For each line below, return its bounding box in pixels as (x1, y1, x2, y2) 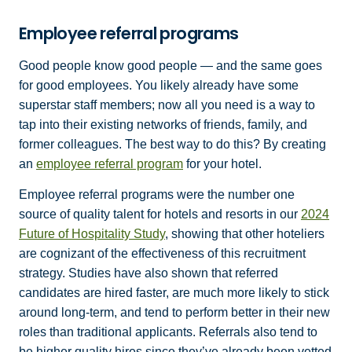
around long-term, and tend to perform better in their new (19, 306, 330, 320)
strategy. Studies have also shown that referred (19, 266, 278, 280)
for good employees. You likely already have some (19, 78, 299, 92)
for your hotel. (183, 156, 262, 170)
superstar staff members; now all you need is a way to (19, 97, 315, 112)
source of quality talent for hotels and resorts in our (19, 207, 301, 222)
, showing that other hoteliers (165, 227, 324, 241)
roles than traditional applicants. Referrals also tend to (19, 325, 317, 339)
